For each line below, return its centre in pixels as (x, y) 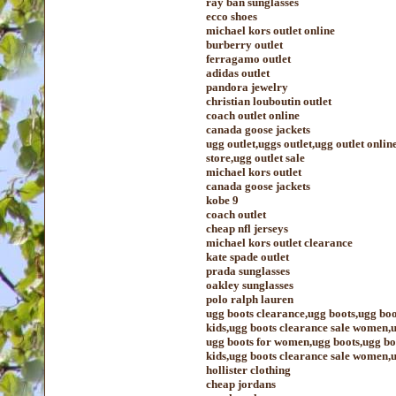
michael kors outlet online (270, 30)
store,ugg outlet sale (255, 158)
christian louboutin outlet (269, 101)
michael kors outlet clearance (279, 243)
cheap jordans (241, 384)
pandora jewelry (247, 87)
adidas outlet (238, 73)
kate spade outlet (247, 257)
